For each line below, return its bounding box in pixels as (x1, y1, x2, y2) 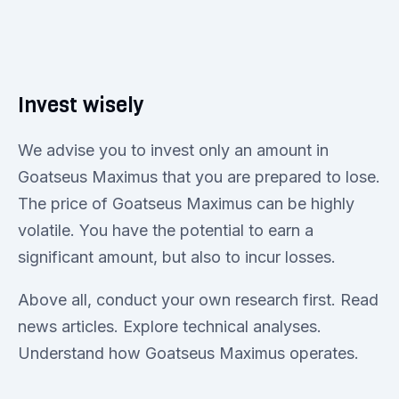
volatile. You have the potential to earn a (18, 220, 313, 240)
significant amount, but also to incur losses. (18, 247, 336, 266)
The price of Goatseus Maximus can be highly (18, 193, 354, 213)
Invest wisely (18, 90, 144, 119)
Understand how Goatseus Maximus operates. (18, 343, 359, 362)
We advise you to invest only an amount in (18, 140, 329, 159)
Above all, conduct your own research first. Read (18, 289, 379, 309)
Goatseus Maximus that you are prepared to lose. (18, 167, 380, 186)
